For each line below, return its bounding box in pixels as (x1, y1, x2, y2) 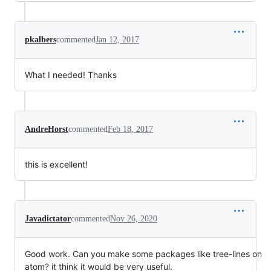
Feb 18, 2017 (108, 125, 153, 134)
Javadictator (25, 214, 71, 223)
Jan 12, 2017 (96, 35, 139, 44)
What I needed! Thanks (25, 70, 117, 80)
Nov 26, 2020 (110, 214, 157, 223)
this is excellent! (25, 159, 88, 169)
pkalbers (25, 35, 56, 44)
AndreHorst (25, 125, 68, 134)
